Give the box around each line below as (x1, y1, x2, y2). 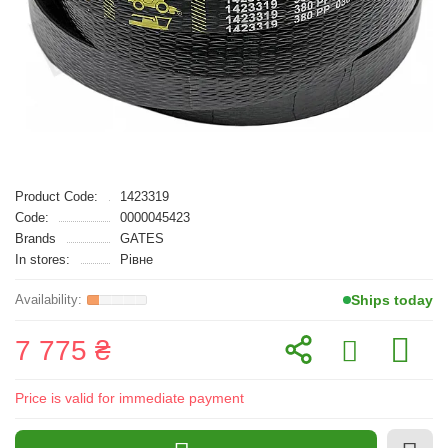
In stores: (15, 252, 70, 267)
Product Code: (15, 189, 98, 204)
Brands (15, 231, 56, 246)
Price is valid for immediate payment (15, 390, 244, 406)
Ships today (351, 292, 433, 308)
